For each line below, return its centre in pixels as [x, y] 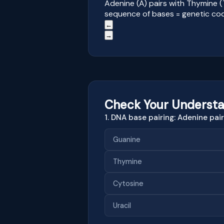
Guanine [127, 139]
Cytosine [128, 183]
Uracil [122, 205]
